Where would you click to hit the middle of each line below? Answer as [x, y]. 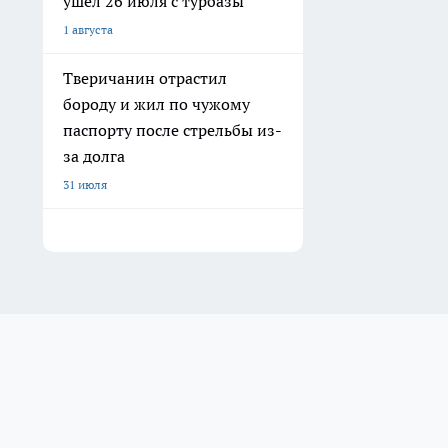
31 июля [85, 185]
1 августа [88, 30]
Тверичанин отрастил [145, 78]
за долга [94, 156]
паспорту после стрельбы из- [172, 130]
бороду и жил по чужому [156, 104]
